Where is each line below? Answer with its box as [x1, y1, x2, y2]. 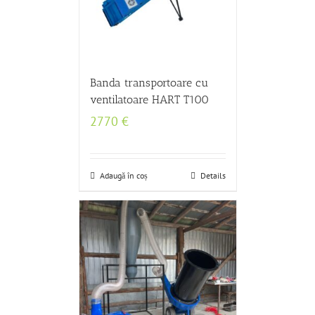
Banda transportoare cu [89, 76, 208, 89]
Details [200, 170, 226, 181]
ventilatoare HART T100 [89, 93, 209, 106]
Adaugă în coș [99, 170, 148, 181]
